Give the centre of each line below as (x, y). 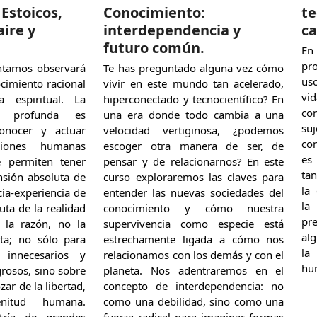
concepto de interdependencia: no (194, 286)
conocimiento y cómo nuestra (194, 208)
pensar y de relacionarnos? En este (194, 161)
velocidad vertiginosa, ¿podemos (194, 130)
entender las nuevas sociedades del (194, 192)
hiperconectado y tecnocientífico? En (194, 99)
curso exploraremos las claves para (194, 177)
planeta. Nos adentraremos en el (194, 270)
